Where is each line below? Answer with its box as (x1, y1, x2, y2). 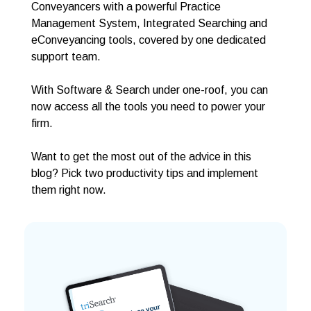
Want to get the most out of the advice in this (31, 151, 251, 163)
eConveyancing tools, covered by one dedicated (31, 34, 266, 47)
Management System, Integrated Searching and (31, 17, 267, 30)
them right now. (31, 184, 106, 196)
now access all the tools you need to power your (31, 101, 265, 113)
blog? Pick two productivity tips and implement (31, 167, 258, 180)
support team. (31, 51, 101, 63)
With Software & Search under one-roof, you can (31, 84, 268, 96)
